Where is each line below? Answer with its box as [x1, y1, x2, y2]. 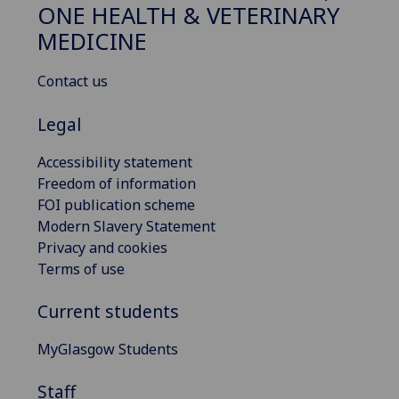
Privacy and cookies [37, 237, 167, 257]
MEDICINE [37, 26, 147, 58]
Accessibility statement [37, 151, 192, 172]
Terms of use [37, 258, 125, 279]
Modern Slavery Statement [37, 216, 216, 236]
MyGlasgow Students [37, 338, 178, 359]
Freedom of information [37, 173, 196, 193]
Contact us [37, 71, 108, 92]
